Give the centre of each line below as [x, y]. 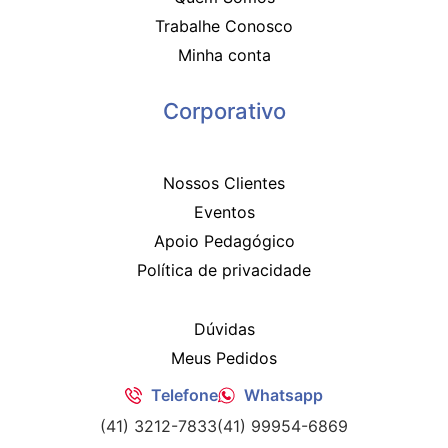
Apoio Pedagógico [224, 241]
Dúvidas [224, 329]
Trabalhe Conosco [224, 25]
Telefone [184, 395]
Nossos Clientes [224, 183]
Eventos [224, 212]
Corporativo [224, 110]
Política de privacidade [224, 270]
